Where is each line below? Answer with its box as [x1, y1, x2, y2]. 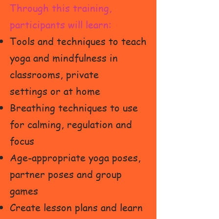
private [66, 68, 105, 81]
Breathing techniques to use [10, 101, 138, 114]
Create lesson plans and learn [10, 201, 143, 214]
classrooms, [10, 68, 66, 81]
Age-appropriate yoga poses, [10, 151, 141, 164]
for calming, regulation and [10, 118, 132, 131]
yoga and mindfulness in [10, 51, 118, 65]
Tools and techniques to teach [10, 35, 147, 48]
